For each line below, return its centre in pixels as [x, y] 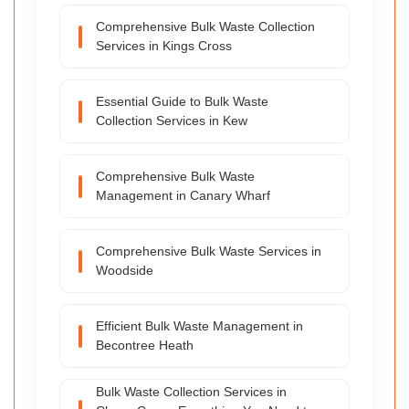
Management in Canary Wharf [183, 196]
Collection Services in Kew [172, 121]
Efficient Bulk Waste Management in [199, 326]
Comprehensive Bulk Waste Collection [205, 27]
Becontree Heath [145, 346]
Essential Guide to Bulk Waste [182, 102]
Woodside [125, 271]
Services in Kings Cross [164, 46]
